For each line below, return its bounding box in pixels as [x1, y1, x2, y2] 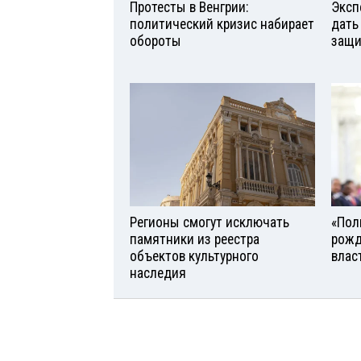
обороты [130, 33, 181, 49]
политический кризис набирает [130, 16, 314, 32]
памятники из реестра [130, 230, 259, 247]
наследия [130, 264, 186, 281]
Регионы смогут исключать [130, 214, 289, 230]
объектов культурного [130, 247, 259, 264]
